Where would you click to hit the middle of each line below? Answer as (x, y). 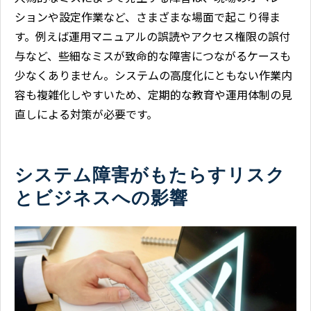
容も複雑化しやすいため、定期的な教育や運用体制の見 (153, 94)
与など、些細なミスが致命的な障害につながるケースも (153, 55)
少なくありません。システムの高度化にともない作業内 (153, 75)
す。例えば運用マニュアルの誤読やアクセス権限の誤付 (152, 36)
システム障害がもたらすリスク (150, 175)
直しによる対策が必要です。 (86, 114)
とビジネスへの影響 (101, 197)
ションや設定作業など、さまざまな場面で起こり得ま (148, 16)
